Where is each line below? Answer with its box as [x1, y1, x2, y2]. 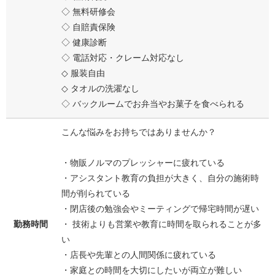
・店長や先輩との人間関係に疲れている [61, 249, 216, 260]
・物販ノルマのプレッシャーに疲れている [61, 157, 225, 168]
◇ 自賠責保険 [61, 21, 115, 32]
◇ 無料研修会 [61, 6, 115, 17]
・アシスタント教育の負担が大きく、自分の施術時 [61, 172, 259, 183]
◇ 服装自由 [61, 68, 105, 78]
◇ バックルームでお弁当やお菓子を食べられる [61, 98, 244, 109]
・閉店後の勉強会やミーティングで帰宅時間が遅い [61, 203, 259, 214]
